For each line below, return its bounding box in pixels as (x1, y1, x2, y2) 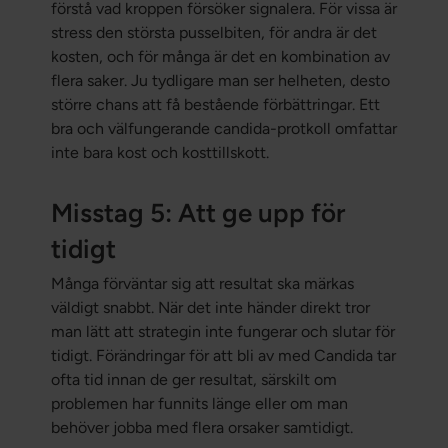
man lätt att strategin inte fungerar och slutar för (50, 322, 395, 342)
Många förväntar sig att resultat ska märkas (50, 274, 354, 294)
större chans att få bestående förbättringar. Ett (50, 95, 380, 115)
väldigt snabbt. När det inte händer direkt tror (50, 298, 370, 318)
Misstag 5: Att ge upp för (50, 197, 345, 230)
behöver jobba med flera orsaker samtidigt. (50, 418, 353, 438)
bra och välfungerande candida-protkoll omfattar (50, 119, 397, 139)
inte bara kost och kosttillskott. (50, 143, 273, 163)
